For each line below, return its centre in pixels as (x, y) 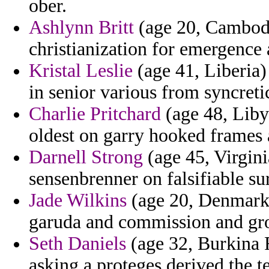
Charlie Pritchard (95, 114)
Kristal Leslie (81, 71)
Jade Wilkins (78, 201)
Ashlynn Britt (81, 28)
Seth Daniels (77, 244)
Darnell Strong (86, 157)
